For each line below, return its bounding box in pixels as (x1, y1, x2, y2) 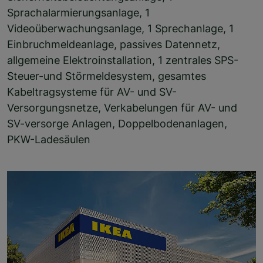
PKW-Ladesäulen (7, 133, 90, 146)
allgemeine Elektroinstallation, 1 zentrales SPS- (7, 53, 238, 66)
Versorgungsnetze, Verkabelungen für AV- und (7, 101, 237, 114)
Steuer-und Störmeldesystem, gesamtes (7, 69, 206, 82)
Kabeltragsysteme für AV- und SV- (7, 85, 177, 98)
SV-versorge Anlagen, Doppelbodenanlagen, (7, 117, 227, 130)
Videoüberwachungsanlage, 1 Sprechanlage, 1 (7, 22, 234, 35)
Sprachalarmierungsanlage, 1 (7, 6, 150, 19)
